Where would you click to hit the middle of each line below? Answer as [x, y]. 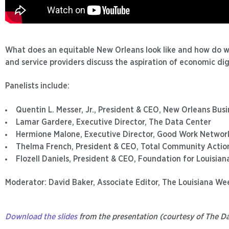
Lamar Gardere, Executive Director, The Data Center [113, 122]
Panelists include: [37, 86]
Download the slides [41, 216]
